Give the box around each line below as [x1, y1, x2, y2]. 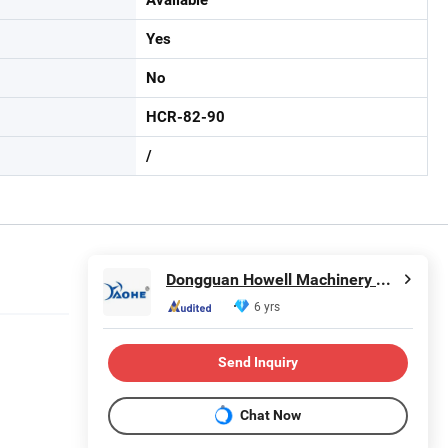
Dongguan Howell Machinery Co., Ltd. [376, 270, 391, 290]
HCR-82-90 [146, 107, 225, 126]
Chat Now [240, 407, 301, 424]
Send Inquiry [218, 354, 298, 371]
